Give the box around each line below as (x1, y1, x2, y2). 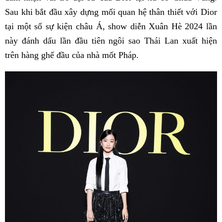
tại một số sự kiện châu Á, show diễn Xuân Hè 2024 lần (5, 21, 217, 31)
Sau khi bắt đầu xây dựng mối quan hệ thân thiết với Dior (5, 6, 217, 17)
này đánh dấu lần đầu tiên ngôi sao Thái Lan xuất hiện (5, 35, 217, 46)
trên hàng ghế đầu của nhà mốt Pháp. (5, 50, 139, 60)
